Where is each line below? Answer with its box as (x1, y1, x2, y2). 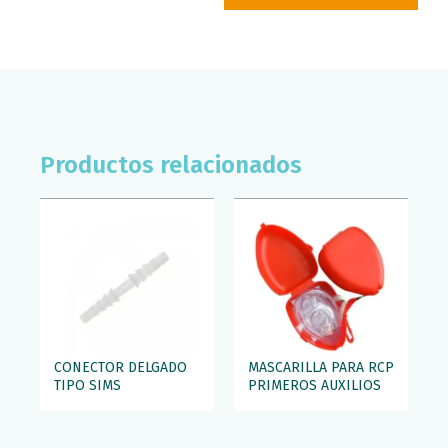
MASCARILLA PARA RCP (248, 358, 394, 376)
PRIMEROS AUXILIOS (248, 376, 381, 394)
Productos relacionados (40, 150, 302, 179)
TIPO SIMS (54, 376, 121, 394)
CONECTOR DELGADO (54, 358, 187, 376)
